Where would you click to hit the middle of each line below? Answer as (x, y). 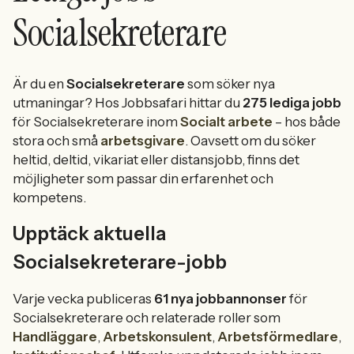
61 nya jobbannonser (220, 299)
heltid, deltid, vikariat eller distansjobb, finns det (156, 160)
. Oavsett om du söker (250, 141)
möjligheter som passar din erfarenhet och (143, 179)
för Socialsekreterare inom (96, 122)
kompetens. (49, 198)
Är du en (40, 84)
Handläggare (55, 337)
